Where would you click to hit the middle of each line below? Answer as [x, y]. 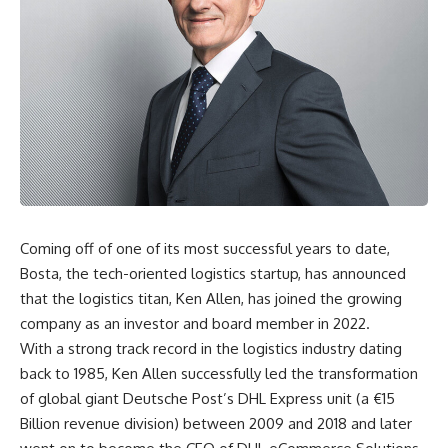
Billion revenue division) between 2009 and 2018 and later [216, 423]
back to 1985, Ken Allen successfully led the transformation [219, 373]
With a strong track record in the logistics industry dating [211, 348]
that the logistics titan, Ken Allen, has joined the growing [211, 298]
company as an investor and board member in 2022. [195, 323]
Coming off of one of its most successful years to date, [205, 248]
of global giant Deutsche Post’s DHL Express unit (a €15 [207, 398]
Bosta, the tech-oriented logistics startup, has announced [213, 273]
